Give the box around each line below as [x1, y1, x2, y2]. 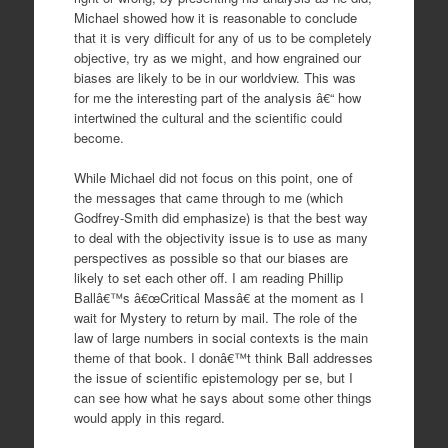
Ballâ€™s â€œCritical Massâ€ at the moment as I [73, 287, 364, 307]
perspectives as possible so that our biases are [73, 247, 348, 267]
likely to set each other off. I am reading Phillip [73, 267, 343, 287]
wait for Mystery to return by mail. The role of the [73, 307, 357, 327]
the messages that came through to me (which [73, 187, 343, 207]
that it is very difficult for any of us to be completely [73, 28, 372, 47]
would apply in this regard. [73, 407, 225, 427]
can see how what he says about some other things [73, 387, 372, 407]
